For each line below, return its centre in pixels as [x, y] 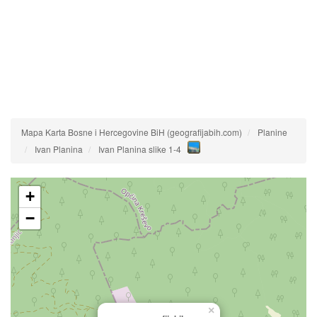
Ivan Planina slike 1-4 [140, 149]
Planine [272, 132]
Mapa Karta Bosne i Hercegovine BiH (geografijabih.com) [132, 132]
